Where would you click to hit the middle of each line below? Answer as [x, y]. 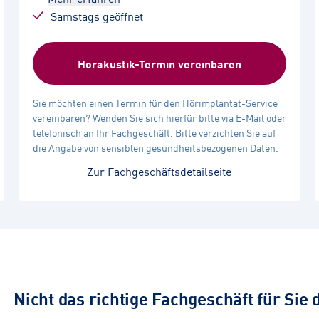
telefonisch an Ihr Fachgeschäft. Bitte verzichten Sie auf [154, 132]
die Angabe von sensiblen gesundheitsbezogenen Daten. [155, 147]
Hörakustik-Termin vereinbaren [159, 63]
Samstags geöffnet [96, 15]
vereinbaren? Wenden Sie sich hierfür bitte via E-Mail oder [159, 117]
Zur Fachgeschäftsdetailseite [159, 171]
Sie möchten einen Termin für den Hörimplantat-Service [155, 103]
